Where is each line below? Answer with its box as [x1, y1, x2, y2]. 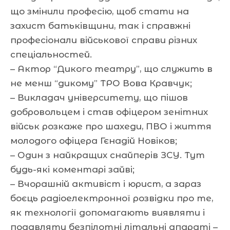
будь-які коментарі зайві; [10, 164, 135, 175]
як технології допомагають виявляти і [10, 207, 205, 218]
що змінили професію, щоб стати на [10, 6, 189, 16]
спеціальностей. [10, 49, 92, 60]
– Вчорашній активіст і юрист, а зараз [10, 178, 201, 189]
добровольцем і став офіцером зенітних [10, 106, 208, 117]
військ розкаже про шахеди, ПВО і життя [10, 121, 212, 131]
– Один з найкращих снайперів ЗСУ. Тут [10, 149, 205, 160]
